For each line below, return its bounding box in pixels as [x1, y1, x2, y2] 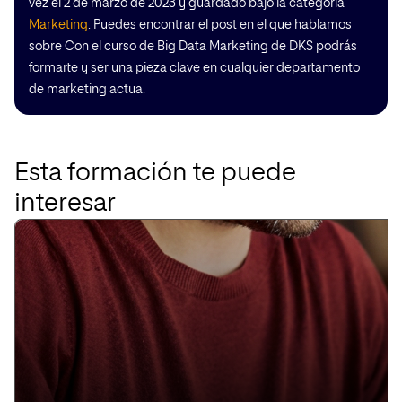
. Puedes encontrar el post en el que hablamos [88, 19, 352, 31]
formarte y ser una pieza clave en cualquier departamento [29, 62, 360, 74]
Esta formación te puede [14, 161, 296, 186]
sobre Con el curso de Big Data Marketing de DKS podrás [29, 40, 357, 53]
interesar [14, 191, 116, 216]
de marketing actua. [29, 83, 145, 96]
